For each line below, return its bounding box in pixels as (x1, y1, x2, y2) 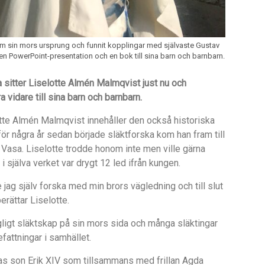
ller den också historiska (113, 115, 215, 127)
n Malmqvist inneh (33, 115, 109, 127)
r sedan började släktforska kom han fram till (41, 129, 225, 141)
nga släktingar (160, 218, 218, 230)
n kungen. (141, 157, 180, 169)
